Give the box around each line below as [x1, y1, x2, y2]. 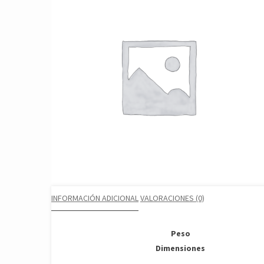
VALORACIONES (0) [140, 192, 204, 203]
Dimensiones [156, 242, 205, 253]
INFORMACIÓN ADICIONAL [51, 192, 138, 203]
